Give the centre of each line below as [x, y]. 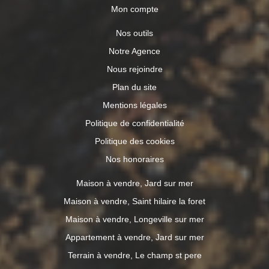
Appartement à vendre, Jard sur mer [134, 237]
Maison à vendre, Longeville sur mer [134, 219]
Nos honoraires [134, 159]
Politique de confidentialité [134, 123]
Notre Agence [134, 51]
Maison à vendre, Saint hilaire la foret [134, 201]
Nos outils [134, 33]
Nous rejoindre [134, 69]
